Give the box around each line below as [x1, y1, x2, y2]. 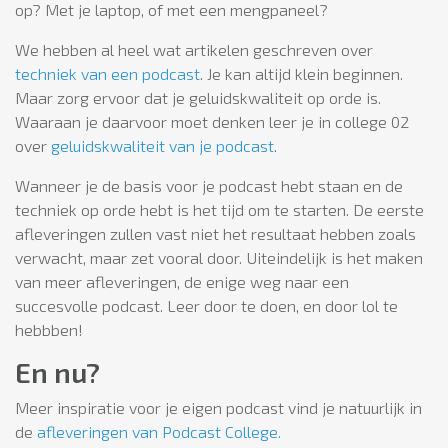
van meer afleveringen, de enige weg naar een [15, 271, 349, 291]
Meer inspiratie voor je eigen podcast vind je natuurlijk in [15, 397, 422, 417]
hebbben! [15, 319, 83, 339]
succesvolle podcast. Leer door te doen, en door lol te [15, 295, 398, 315]
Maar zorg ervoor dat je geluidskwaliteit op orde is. [15, 87, 381, 107]
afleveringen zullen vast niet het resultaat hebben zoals [15, 223, 416, 243]
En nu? [15, 354, 100, 389]
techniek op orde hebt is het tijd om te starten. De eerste [15, 199, 424, 219]
